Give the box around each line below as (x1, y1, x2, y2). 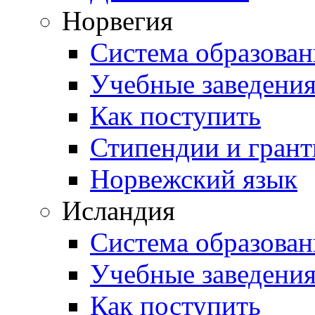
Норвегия (62, 6, 173, 36)
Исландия (62, 195, 175, 226)
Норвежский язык (90, 164, 297, 194)
